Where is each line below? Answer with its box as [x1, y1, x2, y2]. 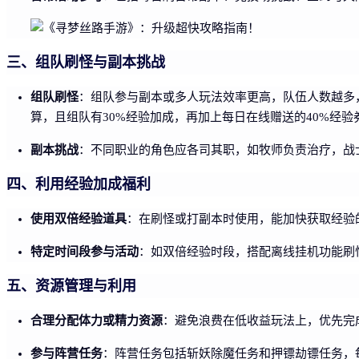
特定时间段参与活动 [30, 243, 139, 259]
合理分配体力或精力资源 [30, 312, 163, 328]
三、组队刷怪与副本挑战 [6, 54, 165, 71]
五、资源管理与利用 [6, 277, 136, 294]
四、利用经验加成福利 [6, 175, 151, 192]
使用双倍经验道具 [30, 210, 127, 226]
